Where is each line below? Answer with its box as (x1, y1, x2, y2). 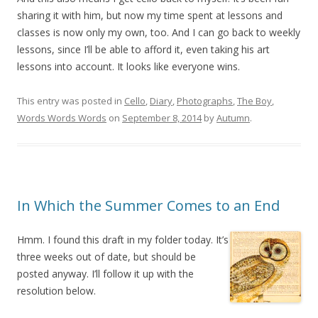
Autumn (216, 111, 250, 125)
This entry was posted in (17, 94, 124, 108)
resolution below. (17, 284, 96, 298)
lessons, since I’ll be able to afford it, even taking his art (17, 43, 270, 57)
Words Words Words (17, 111, 106, 125)
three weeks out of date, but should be (17, 250, 196, 264)
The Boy (237, 94, 272, 108)
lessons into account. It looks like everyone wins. (17, 60, 240, 74)
